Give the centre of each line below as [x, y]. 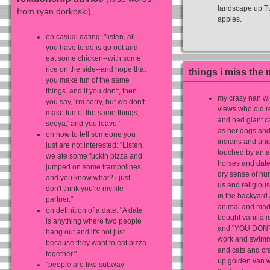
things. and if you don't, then [91, 91]
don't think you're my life [85, 189]
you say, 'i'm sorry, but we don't [95, 102]
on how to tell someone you [91, 135]
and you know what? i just [88, 178]
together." [61, 254]
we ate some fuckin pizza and [94, 156]
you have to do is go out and [92, 48]
